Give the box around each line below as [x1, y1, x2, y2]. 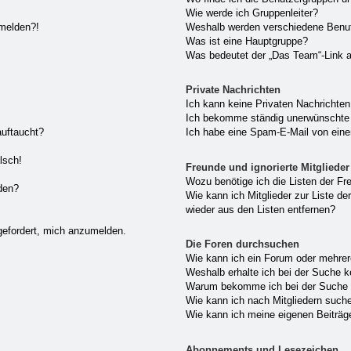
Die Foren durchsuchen [185, 238, 299, 251]
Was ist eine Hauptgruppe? [185, 34, 308, 47]
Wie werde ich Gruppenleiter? [185, 6, 318, 19]
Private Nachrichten [185, 84, 280, 96]
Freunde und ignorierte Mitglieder [185, 161, 349, 173]
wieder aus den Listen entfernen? [185, 203, 335, 215]
